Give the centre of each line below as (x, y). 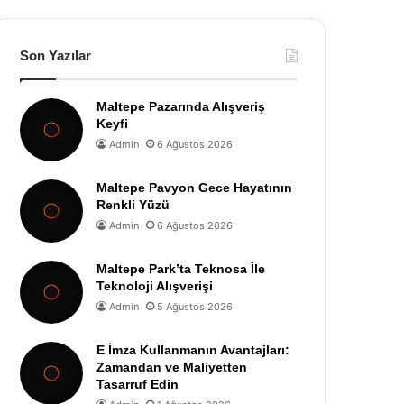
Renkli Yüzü (133, 205)
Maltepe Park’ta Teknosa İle (181, 269)
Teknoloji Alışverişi (155, 286)
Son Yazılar (56, 55)
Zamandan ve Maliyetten (172, 367)
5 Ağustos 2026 (195, 307)
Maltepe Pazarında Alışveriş (181, 106)
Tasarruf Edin (138, 384)
